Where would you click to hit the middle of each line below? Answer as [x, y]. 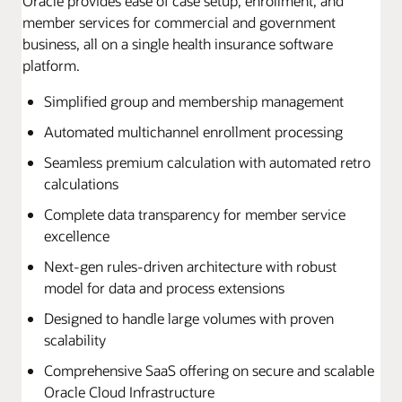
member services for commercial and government [179, 22]
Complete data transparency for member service [195, 214]
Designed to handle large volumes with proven [189, 319]
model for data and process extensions [164, 288]
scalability [75, 340]
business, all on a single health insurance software [178, 44]
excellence [77, 236]
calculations [81, 184]
